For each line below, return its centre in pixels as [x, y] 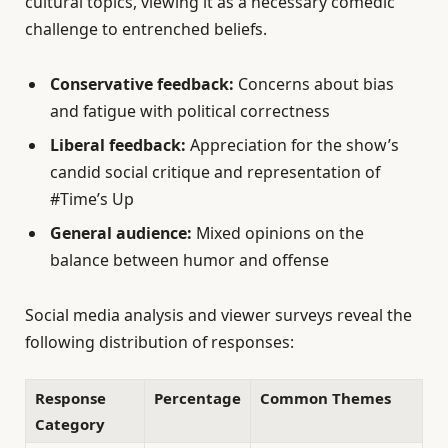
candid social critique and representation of [215, 172]
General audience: [121, 233]
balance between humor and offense [189, 260]
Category [70, 423]
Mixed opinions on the [278, 233]
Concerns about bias [314, 84]
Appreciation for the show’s [292, 145]
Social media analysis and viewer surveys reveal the [218, 315]
